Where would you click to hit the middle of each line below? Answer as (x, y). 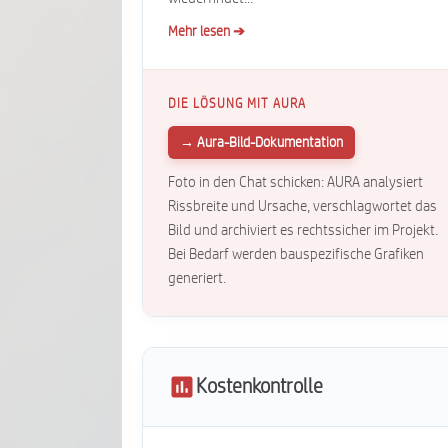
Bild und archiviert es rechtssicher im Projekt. (303, 230)
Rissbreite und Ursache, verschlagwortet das (302, 206)
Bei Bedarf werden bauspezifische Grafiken (296, 254)
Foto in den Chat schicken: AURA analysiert (295, 182)
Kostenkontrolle (259, 387)
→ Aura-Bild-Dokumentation (261, 142)
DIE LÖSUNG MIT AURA (237, 104)
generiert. (197, 278)
